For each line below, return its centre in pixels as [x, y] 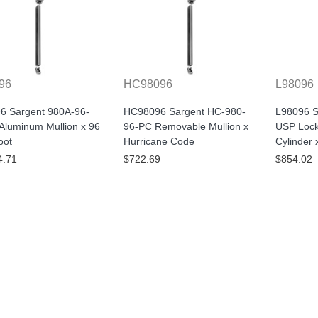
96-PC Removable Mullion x [186, 127]
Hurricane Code [159, 142]
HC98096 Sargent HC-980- [184, 112]
